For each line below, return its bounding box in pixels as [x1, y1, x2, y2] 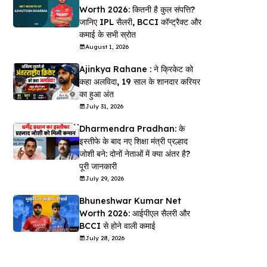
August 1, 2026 [85, 42, 129, 51]
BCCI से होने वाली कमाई [79, 220, 156, 231]
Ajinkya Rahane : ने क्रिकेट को [79, 63, 193, 74]
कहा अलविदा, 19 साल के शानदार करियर [79, 76, 200, 87]
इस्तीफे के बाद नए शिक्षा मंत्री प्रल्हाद [79, 135, 188, 147]
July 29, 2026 [85, 174, 124, 182]
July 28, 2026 [85, 234, 125, 242]
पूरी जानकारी [79, 160, 117, 172]
